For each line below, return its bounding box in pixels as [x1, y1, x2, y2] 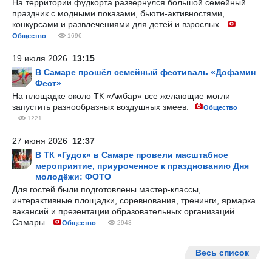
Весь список [195, 248, 249, 257]
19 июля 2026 [12, 53, 72, 63]
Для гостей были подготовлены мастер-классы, [12, 185, 201, 194]
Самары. [12, 217, 50, 227]
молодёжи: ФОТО [35, 172, 111, 182]
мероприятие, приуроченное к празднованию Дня [35, 161, 249, 171]
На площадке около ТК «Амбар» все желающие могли [12, 91, 230, 101]
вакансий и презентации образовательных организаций [12, 206, 234, 216]
